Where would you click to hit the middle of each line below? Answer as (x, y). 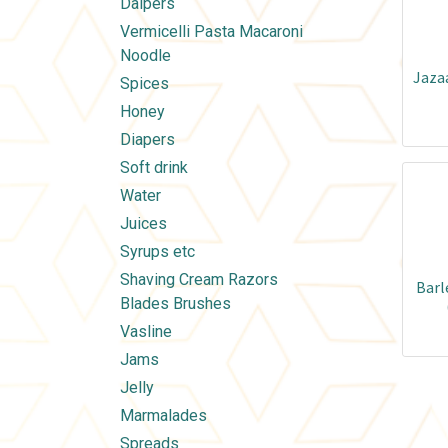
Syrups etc (157, 252)
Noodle (145, 56)
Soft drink (154, 168)
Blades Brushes (175, 304)
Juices (143, 224)
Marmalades (163, 416)
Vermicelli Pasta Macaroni (211, 32)
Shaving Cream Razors (199, 280)
